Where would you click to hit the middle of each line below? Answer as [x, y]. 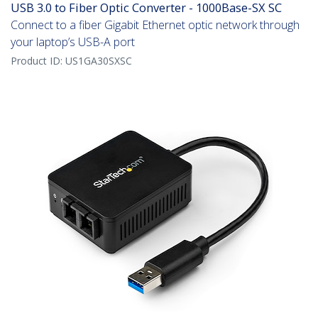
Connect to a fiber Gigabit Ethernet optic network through [155, 25]
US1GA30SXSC [99, 61]
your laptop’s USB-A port [73, 42]
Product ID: [38, 61]
